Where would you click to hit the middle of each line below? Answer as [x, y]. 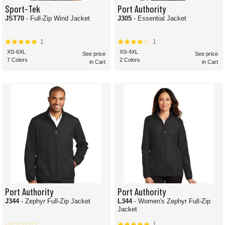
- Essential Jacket [160, 19]
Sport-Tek [23, 9]
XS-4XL [129, 52]
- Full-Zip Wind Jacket [58, 19]
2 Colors [130, 60]
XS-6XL [16, 52]
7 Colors [17, 60]
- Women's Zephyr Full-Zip [172, 201]
